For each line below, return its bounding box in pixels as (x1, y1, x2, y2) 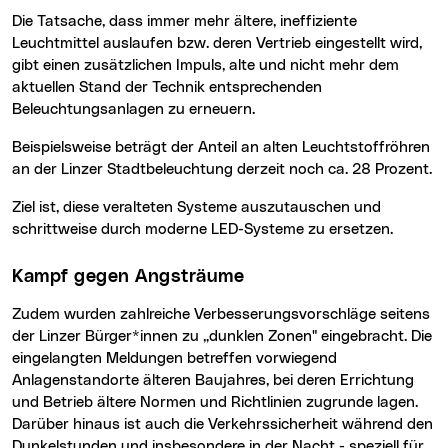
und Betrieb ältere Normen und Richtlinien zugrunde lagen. (12, 394, 418, 410)
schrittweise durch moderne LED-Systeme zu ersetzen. (12, 222, 397, 238)
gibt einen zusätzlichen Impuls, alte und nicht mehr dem (12, 58, 399, 74)
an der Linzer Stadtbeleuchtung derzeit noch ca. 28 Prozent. (12, 162, 432, 178)
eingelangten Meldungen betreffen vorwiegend (12, 350, 337, 366)
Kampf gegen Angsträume (23, 267, 244, 286)
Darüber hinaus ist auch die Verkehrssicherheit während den (12, 416, 433, 432)
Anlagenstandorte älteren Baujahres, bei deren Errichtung (12, 372, 414, 388)
